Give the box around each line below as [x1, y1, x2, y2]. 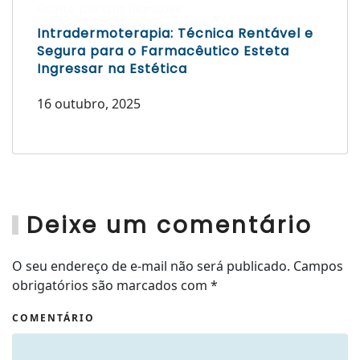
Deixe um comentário [27, 210, 313, 242]
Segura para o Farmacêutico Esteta [37, 42, 289, 61]
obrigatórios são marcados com [12, 276, 211, 295]
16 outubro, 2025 [37, 95, 141, 113]
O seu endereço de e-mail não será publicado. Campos [12, 257, 343, 276]
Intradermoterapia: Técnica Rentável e [37, 24, 313, 43]
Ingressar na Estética [37, 59, 187, 79]
